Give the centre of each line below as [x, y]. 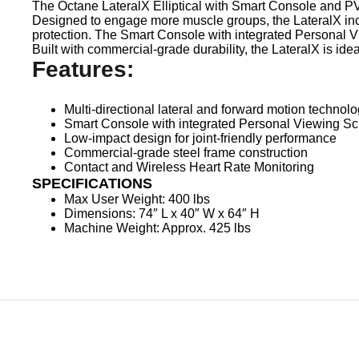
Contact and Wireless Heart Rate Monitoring [189, 167]
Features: [83, 69]
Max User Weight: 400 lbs [137, 199]
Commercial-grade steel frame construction [186, 152]
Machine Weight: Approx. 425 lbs [157, 228]
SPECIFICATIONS [92, 183]
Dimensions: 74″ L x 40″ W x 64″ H [162, 213]
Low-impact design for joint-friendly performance [200, 138]
